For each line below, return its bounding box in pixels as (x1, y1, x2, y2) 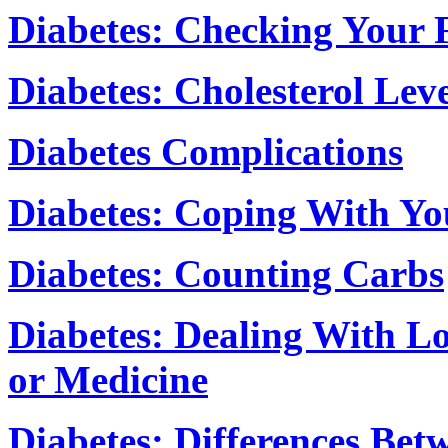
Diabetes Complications (8, 129, 403, 173)
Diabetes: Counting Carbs (8, 251, 444, 295)
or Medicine (8, 357, 208, 401)
